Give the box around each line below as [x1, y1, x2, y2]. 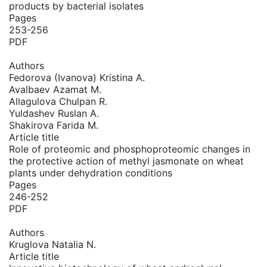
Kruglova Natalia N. [9, 238, 96, 250]
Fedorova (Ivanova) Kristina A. [9, 72, 145, 83]
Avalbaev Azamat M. [9, 83, 101, 95]
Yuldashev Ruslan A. [9, 107, 99, 119]
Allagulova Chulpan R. [9, 95, 107, 107]
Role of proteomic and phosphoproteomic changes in [9, 143, 250, 155]
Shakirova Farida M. [9, 119, 98, 131]
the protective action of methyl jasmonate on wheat [9, 155, 244, 167]
